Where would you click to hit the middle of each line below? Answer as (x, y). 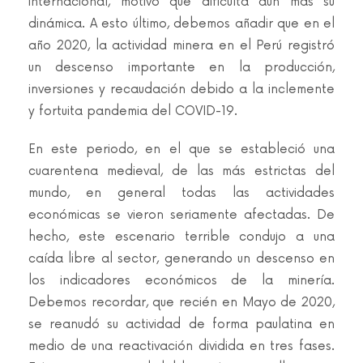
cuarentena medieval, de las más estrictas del (181, 171)
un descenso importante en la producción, (181, 68)
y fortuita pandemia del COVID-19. (133, 111)
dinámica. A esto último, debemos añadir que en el (181, 24)
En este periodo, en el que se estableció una (181, 149)
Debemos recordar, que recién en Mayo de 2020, (181, 303)
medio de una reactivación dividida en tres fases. (181, 346)
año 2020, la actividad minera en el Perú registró (181, 46)
